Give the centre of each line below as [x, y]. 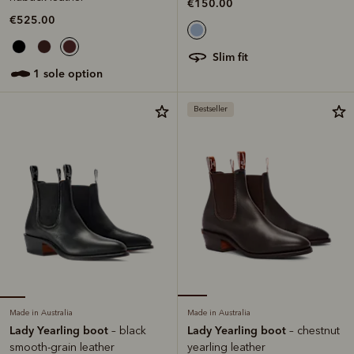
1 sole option [72, 73]
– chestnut [314, 330]
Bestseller [211, 109]
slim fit [233, 56]
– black [129, 330]
